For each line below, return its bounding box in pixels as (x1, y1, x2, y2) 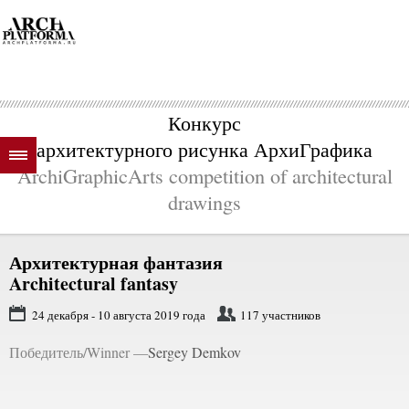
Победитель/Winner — (9, 342, 148, 362)
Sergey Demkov (148, 342, 241, 362)
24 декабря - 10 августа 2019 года (32, 307, 205, 323)
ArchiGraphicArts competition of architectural (16, 162, 393, 189)
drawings (168, 188, 241, 215)
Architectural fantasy (9, 270, 178, 297)
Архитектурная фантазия (9, 249, 223, 276)
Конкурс (168, 109, 241, 136)
